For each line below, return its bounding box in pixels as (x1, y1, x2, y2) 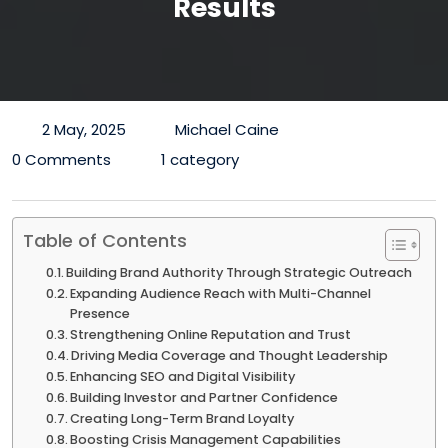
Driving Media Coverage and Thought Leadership (71, 346, 389, 364)
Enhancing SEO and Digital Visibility (70, 367, 296, 385)
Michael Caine (175, 118, 279, 140)
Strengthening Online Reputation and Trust (70, 325, 352, 343)
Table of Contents (23, 227, 187, 253)
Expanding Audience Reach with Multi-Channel (70, 284, 372, 302)
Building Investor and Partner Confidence (70, 388, 339, 406)
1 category (160, 148, 239, 170)
